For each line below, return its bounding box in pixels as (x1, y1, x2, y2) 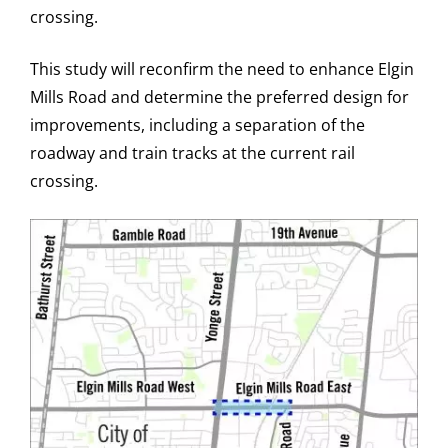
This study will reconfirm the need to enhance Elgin (30, 57, 414, 80)
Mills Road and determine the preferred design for (30, 85, 409, 108)
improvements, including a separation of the (30, 113, 365, 136)
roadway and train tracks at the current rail (30, 141, 355, 164)
